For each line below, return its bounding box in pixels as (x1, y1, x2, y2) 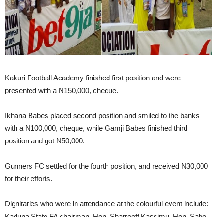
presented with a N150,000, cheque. (5, 86, 118, 94)
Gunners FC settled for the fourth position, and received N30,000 (5, 161, 208, 170)
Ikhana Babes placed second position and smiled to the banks (5, 111, 200, 120)
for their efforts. (5, 174, 52, 183)
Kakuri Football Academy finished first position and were (5, 73, 181, 82)
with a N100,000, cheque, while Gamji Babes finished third (5, 124, 187, 132)
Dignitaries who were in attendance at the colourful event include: (5, 199, 208, 208)
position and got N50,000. (5, 136, 85, 145)
